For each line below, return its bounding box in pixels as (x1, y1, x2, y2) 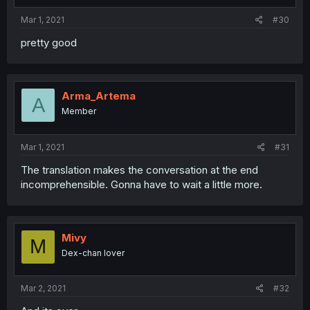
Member (62, 106, 96, 116)
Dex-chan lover (62, 247, 125, 258)
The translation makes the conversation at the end (21, 163, 258, 176)
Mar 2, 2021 (21, 283, 66, 293)
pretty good (21, 36, 77, 49)
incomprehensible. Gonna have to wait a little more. (21, 177, 262, 191)
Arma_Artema (62, 89, 136, 102)
